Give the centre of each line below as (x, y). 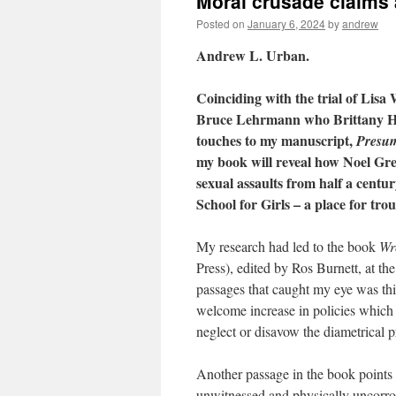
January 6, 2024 (286, 23)
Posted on (221, 23)
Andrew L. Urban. (253, 55)
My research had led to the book (288, 246)
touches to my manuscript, (276, 140)
